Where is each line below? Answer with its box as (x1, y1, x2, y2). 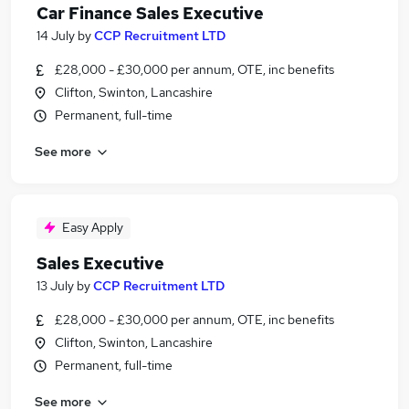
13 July (37, 278, 74, 294)
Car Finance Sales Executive (37, 3, 264, 24)
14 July (37, 27, 75, 44)
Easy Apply (62, 219, 123, 236)
